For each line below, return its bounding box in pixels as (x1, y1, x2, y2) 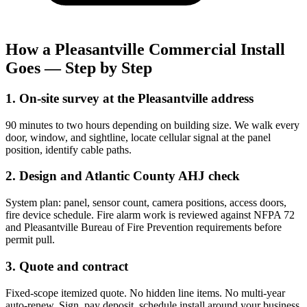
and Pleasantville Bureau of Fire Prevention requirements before (5, 221, 282, 234)
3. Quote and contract (5, 258, 128, 273)
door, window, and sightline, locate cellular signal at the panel (5, 131, 271, 143)
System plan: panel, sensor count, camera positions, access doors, (5, 197, 286, 209)
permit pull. (5, 234, 55, 246)
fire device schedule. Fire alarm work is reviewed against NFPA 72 (5, 209, 295, 221)
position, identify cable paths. (5, 143, 132, 156)
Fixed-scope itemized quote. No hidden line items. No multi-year (5, 286, 285, 299)
